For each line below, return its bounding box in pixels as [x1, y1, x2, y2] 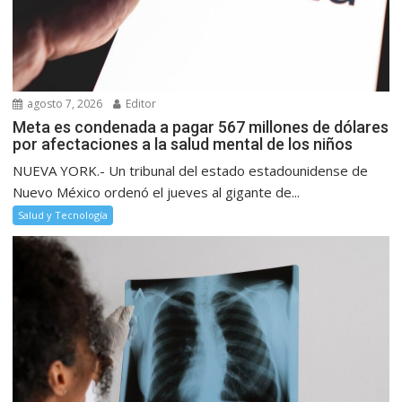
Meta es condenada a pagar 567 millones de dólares [13, 117, 389, 136]
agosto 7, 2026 [24, 95, 103, 111]
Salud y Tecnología [18, 207, 109, 222]
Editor [123, 95, 157, 111]
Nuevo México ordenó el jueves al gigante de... [13, 182, 301, 201]
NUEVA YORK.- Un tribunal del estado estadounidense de [13, 161, 369, 179]
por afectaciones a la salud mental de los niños [13, 134, 354, 153]
